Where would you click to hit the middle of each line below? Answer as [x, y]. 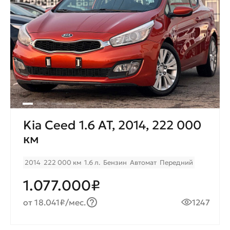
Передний [176, 162]
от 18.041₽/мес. [55, 202]
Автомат [143, 162]
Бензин [115, 162]
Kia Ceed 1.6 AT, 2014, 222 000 [112, 125]
